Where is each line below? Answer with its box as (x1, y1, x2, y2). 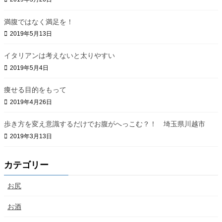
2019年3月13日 (10, 132, 52, 140)
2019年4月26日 (10, 98, 52, 106)
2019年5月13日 (10, 30, 52, 38)
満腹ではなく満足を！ (4, 17, 73, 26)
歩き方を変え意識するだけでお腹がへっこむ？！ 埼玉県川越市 (4, 120, 205, 128)
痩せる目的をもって (4, 86, 66, 94)
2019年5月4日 (10, 64, 49, 72)
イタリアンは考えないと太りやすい (4, 52, 115, 60)
